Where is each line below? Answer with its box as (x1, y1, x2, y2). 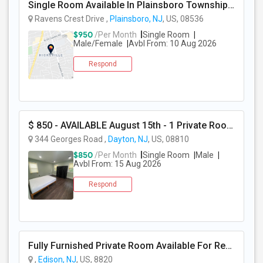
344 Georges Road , (33, 134, 108, 144)
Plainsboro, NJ (110, 14, 163, 23)
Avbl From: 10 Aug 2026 (129, 39, 217, 48)
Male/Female (73, 39, 123, 48)
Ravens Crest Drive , (33, 14, 110, 23)
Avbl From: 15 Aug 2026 (73, 159, 161, 168)
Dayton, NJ (108, 134, 148, 144)
